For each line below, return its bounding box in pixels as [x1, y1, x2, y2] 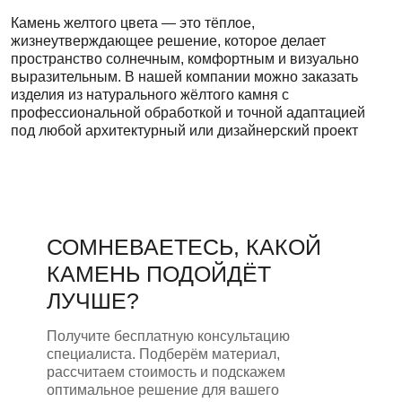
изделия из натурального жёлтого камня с [11, 86, 289, 102]
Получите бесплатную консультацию [47, 328, 290, 344]
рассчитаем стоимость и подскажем [47, 363, 285, 380]
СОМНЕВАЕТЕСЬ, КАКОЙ [47, 233, 321, 259]
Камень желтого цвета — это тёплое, [11, 14, 255, 31]
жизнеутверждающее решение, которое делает [11, 32, 326, 48]
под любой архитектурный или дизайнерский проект [11, 122, 358, 138]
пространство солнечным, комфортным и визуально [11, 50, 359, 66]
